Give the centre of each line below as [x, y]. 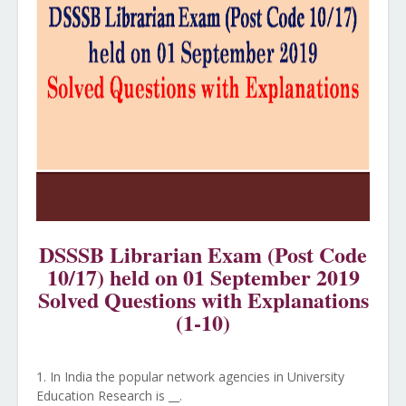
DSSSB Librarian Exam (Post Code [203, 254]
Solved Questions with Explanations [203, 300]
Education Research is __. [109, 396]
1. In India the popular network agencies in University [190, 377]
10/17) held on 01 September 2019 [203, 277]
